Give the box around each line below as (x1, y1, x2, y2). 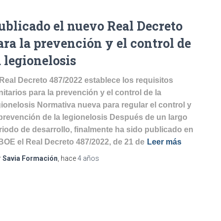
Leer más (147, 138, 182, 146)
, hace (58, 154, 77, 162)
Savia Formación (2, 154, 58, 162)
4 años (77, 154, 99, 162)
